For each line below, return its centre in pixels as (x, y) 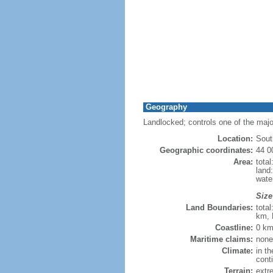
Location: (235, 139)
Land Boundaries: (219, 207)
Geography (166, 107)
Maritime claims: (221, 239)
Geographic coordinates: (206, 150)
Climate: (237, 251)
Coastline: (234, 228)
